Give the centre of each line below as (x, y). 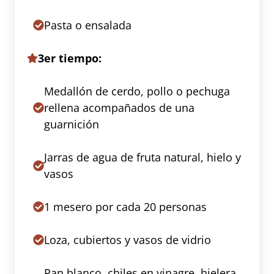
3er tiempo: (70, 58)
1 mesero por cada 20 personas (125, 206)
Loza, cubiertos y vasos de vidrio (128, 239)
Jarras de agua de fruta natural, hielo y (143, 157)
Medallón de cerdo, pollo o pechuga (137, 91)
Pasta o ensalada (88, 25)
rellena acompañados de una (119, 107)
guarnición (72, 124)
